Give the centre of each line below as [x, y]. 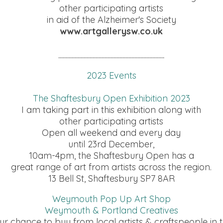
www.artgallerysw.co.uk [111, 31]
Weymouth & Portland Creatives [111, 210]
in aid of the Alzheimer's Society [111, 20]
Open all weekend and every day [111, 133]
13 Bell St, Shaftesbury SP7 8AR [111, 178]
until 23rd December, [111, 144]
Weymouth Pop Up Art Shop [111, 199]
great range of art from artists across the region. [111, 167]
